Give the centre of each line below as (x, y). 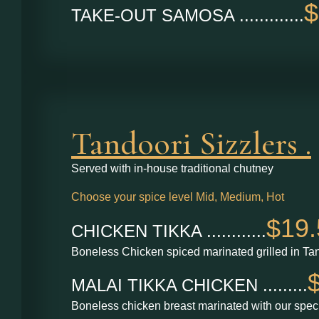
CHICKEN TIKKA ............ (169, 231)
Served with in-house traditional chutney (172, 169)
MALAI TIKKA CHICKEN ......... (189, 286)
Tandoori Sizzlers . (191, 143)
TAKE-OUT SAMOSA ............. (188, 16)
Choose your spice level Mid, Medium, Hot (178, 197)
